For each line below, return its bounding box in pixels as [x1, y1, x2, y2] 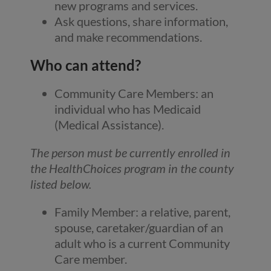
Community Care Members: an [54, 86, 214, 101]
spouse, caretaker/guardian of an [54, 220, 223, 235]
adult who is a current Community [54, 236, 230, 251]
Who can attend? [30, 56, 141, 74]
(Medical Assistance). [54, 117, 164, 132]
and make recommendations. [54, 30, 202, 45]
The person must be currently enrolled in [30, 145, 230, 160]
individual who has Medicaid [54, 102, 201, 117]
